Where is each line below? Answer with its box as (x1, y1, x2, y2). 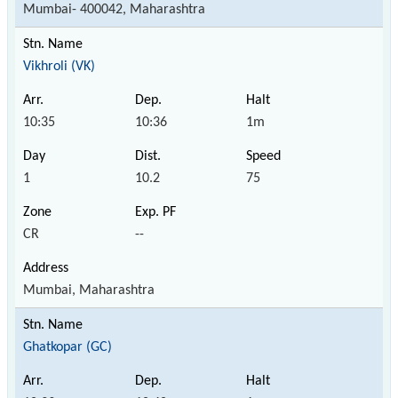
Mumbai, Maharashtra (23, 283, 155, 298)
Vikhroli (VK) (23, 59, 95, 74)
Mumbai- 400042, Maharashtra (23, 2, 205, 17)
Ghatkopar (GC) (23, 339, 112, 354)
